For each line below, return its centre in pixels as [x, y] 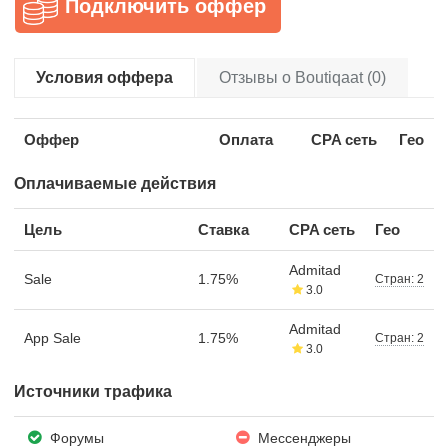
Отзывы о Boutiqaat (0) [302, 77]
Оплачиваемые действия [115, 183]
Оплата [246, 139]
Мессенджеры [303, 437]
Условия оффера [104, 77]
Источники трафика [93, 391]
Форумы [75, 437]
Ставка [223, 229]
